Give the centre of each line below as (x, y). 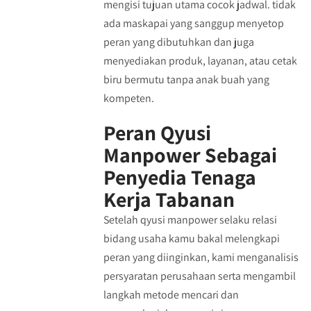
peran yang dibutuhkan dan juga (178, 42)
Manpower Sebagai (190, 155)
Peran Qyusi (157, 133)
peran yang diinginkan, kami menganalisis (201, 257)
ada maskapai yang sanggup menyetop (193, 23)
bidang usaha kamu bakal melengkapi (191, 238)
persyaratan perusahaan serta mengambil (199, 276)
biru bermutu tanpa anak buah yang (186, 79)
